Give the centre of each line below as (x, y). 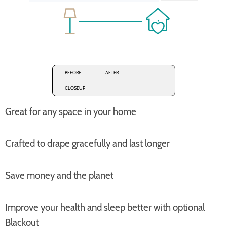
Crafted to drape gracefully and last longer (87, 143)
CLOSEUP (75, 88)
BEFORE (73, 72)
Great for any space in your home (71, 111)
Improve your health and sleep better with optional (105, 207)
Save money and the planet (59, 175)
